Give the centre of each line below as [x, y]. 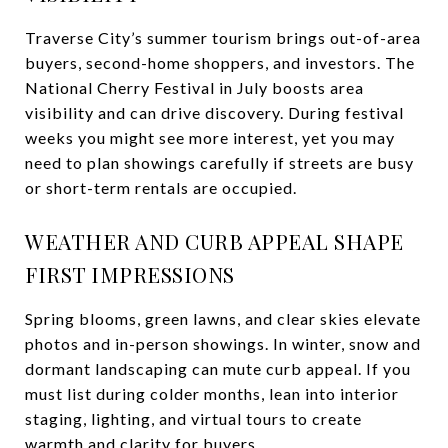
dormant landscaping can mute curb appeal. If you [218, 368]
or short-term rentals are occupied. [161, 187]
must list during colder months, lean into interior [212, 393]
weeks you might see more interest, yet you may [210, 137]
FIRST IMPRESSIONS [130, 273]
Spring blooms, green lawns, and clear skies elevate [223, 318]
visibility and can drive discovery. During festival [214, 112]
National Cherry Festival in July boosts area [194, 87]
